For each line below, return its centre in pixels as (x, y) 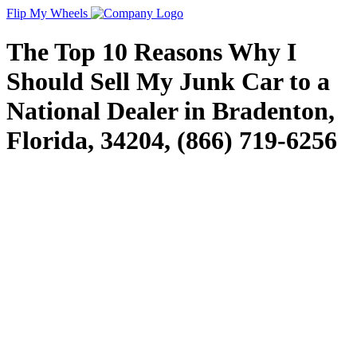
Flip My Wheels (49, 13)
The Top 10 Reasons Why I (151, 52)
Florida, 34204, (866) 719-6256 (172, 141)
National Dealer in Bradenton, (171, 111)
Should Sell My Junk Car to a (168, 82)
